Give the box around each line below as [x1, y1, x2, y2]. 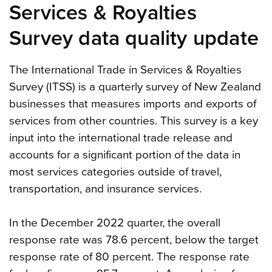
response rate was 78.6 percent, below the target [9, 233, 259, 246]
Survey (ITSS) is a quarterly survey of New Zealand [9, 80, 261, 93]
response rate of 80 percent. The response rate [9, 250, 250, 263]
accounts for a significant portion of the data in [9, 148, 240, 161]
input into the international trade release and [9, 131, 233, 144]
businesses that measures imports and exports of [9, 97, 256, 110]
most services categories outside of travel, [9, 165, 222, 178]
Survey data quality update [9, 25, 259, 51]
